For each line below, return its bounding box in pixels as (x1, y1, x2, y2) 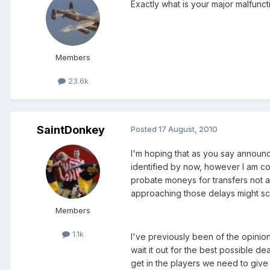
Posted (131, 124, 159, 134)
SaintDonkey (36, 123, 105, 136)
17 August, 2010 (159, 124, 218, 134)
